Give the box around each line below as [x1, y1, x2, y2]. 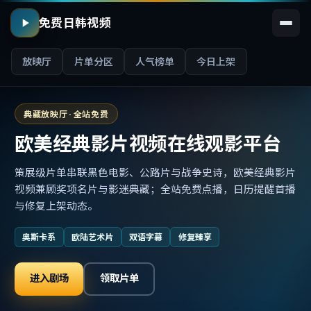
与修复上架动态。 [14, 199, 98, 212]
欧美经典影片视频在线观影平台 [14, 131, 282, 156]
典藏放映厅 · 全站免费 [23, 108, 109, 119]
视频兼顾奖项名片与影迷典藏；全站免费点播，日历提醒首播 [14, 182, 296, 196]
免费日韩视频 [39, 15, 112, 31]
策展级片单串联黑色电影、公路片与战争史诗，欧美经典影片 [14, 165, 296, 179]
